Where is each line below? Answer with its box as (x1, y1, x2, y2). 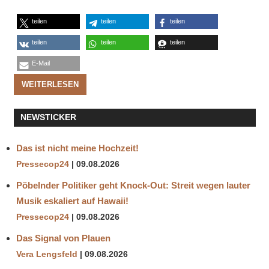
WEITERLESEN (21, 79, 79, 89)
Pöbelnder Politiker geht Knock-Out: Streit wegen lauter (16, 180, 250, 190)
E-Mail (31, 59, 50, 67)
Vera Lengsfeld (16, 249, 77, 259)
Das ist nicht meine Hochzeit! (16, 142, 139, 153)
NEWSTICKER (20, 112, 76, 122)
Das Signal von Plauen (16, 232, 110, 243)
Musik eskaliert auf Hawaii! (16, 195, 128, 206)
